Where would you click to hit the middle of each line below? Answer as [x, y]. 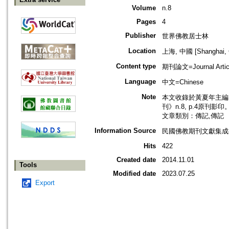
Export [45, 183]
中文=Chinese [183, 82]
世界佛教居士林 [185, 36]
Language [140, 82]
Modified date [134, 174]
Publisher [141, 36]
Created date [136, 160]
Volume [144, 8]
